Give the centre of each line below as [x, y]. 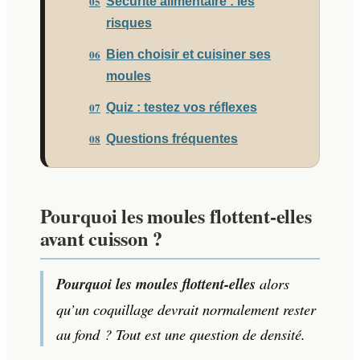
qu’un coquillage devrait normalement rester [186, 309]
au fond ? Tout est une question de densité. [180, 333]
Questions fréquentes [172, 138]
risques [129, 22]
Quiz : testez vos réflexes [181, 107]
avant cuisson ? [101, 239]
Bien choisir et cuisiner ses [188, 54]
